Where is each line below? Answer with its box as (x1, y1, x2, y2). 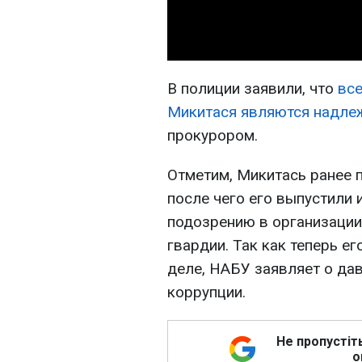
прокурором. (167, 126, 258, 145)
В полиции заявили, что (167, 79, 338, 99)
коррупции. (167, 283, 246, 302)
